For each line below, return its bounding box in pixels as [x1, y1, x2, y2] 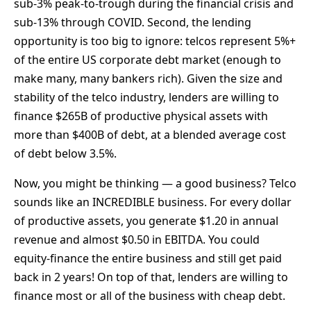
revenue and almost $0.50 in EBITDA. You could [14, 231, 260, 247]
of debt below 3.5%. [14, 145, 117, 161]
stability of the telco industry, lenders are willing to [14, 89, 279, 105]
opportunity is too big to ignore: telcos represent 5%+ [14, 33, 296, 49]
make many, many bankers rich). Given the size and [14, 70, 283, 86]
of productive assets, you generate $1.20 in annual [14, 212, 278, 228]
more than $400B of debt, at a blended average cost [14, 126, 286, 142]
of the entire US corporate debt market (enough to [14, 51, 281, 67]
